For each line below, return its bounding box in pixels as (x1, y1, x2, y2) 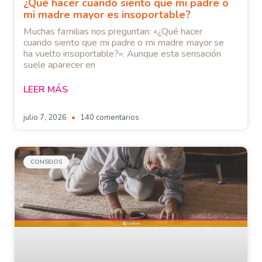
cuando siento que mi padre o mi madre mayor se (23, 36, 224, 50)
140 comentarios (78, 112, 139, 123)
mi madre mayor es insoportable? (23, 8, 191, 22)
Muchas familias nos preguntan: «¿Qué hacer (23, 25, 202, 39)
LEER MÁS (23, 83, 68, 96)
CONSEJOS (30, 158, 62, 167)
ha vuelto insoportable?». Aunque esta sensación (23, 47, 221, 61)
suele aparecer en (23, 58, 95, 72)
